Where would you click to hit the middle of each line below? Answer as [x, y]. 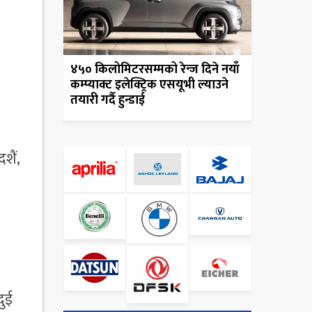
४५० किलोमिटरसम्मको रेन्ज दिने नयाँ [155, 70]
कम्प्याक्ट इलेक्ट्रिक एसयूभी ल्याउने [149, 85]
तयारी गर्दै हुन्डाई [108, 101]
